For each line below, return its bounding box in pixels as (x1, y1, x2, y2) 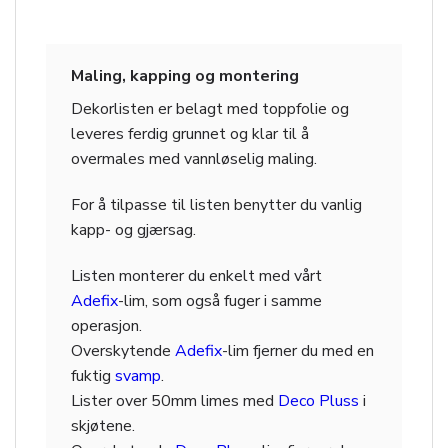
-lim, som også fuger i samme (118, 289, 322, 312)
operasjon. (71, 314, 142, 337)
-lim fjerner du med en (222, 339, 374, 362)
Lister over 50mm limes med (71, 389, 278, 412)
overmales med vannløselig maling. (71, 147, 317, 170)
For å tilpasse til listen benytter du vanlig (71, 193, 362, 216)
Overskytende (71, 339, 175, 362)
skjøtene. (71, 414, 135, 437)
